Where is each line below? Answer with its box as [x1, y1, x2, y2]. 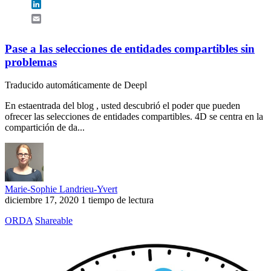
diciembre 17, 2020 [5, 195, 79, 206]
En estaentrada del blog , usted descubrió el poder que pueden [5, 100, 240, 111]
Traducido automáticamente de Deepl [5, 80, 147, 91]
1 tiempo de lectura [81, 195, 154, 206]
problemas [5, 55, 57, 68]
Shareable [35, 215, 73, 226]
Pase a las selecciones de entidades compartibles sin [5, 42, 255, 55]
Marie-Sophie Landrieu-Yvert [5, 184, 117, 195]
